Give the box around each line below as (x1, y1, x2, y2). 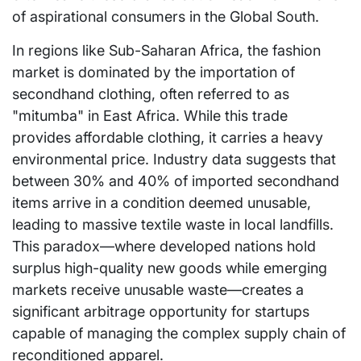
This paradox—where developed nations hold (12, 238, 316, 255)
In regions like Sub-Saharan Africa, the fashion (12, 42, 321, 60)
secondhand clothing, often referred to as (12, 85, 289, 103)
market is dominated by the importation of (12, 64, 295, 81)
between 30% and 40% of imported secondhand (12, 172, 339, 190)
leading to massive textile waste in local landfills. (12, 216, 334, 234)
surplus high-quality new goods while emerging (12, 259, 327, 277)
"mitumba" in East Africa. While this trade (12, 107, 288, 125)
